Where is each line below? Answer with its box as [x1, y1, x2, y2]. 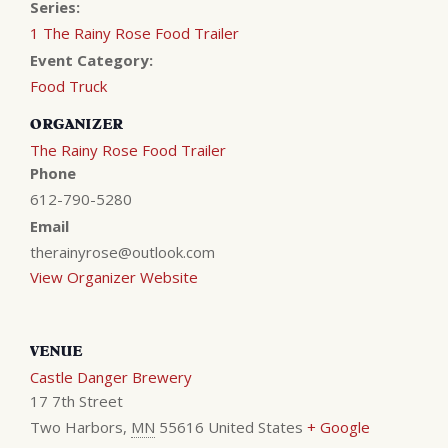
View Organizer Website [30, 266, 198, 287]
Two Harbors [30, 416, 123, 437]
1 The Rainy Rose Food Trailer [30, 22, 239, 43]
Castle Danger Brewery [30, 366, 192, 387]
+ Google [307, 416, 370, 437]
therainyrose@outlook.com [30, 241, 215, 262]
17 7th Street [30, 390, 123, 411]
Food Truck [30, 75, 107, 96]
